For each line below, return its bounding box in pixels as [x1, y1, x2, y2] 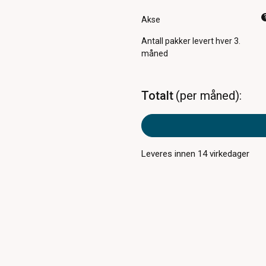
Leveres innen [141, 148, 198, 159]
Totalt [141, 88, 174, 103]
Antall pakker [141, 36, 191, 46]
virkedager [207, 148, 250, 159]
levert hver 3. [192, 36, 241, 46]
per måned [179, 88, 235, 103]
